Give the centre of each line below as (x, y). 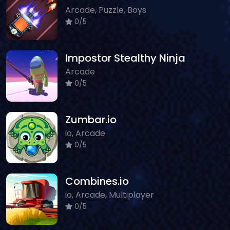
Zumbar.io (91, 119)
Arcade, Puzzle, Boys (106, 10)
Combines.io (97, 181)
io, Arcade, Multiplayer (110, 195)
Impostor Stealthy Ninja (125, 58)
